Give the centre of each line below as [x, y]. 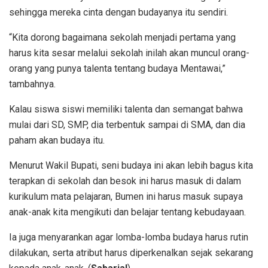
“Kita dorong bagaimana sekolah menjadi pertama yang [122, 37]
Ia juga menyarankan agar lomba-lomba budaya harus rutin [129, 237]
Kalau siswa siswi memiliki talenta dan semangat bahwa [126, 109]
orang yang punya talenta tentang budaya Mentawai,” [117, 68]
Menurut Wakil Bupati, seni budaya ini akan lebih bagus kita [131, 165]
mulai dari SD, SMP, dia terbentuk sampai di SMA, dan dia [127, 124]
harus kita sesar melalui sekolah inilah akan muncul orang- [129, 53]
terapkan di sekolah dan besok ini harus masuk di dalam [125, 181]
